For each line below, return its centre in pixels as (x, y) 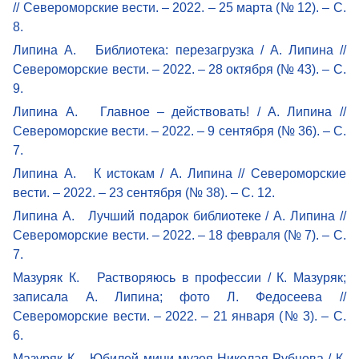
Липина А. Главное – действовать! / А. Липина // (179, 111)
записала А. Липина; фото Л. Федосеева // (179, 296)
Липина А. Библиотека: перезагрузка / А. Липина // (179, 50)
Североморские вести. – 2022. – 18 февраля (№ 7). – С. (179, 235)
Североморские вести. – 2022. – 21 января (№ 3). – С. (179, 316)
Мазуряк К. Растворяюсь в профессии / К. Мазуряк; (179, 277)
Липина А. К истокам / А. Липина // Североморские (179, 173)
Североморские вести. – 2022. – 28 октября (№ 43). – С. (179, 69)
